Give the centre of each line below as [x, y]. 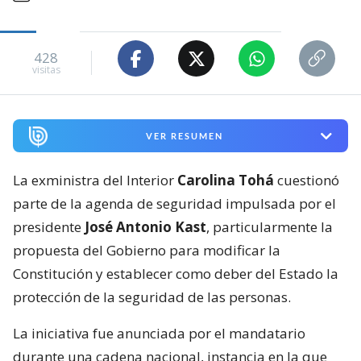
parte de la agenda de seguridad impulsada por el [174, 204]
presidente [49, 227]
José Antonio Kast [145, 227]
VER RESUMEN [184, 136]
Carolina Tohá [226, 180]
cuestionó [307, 180]
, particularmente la [270, 227]
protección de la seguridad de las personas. [152, 297]
